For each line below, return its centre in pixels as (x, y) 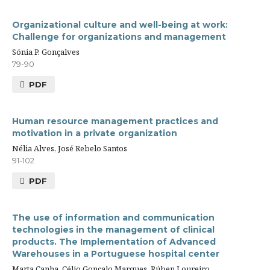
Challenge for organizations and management (119, 36)
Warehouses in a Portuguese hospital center (116, 253)
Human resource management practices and (115, 121)
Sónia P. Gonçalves (46, 52)
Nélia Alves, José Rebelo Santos (70, 148)
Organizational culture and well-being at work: (120, 24)
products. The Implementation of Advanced (114, 241)
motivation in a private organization (95, 133)
